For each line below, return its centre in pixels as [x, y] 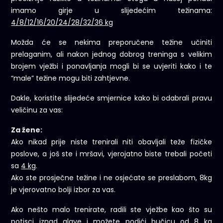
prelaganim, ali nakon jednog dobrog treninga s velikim [111, 55]
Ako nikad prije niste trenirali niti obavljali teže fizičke [111, 142]
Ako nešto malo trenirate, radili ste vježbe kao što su [111, 210]
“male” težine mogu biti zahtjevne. [71, 78]
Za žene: [27, 130]
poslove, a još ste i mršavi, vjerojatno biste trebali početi [111, 154]
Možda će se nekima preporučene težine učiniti [111, 43]
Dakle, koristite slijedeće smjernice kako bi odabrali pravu [111, 98]
